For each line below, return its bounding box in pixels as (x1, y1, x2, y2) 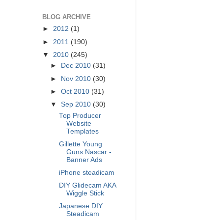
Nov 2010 (61, 75, 93, 82)
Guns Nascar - (66, 148, 111, 156)
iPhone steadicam (58, 168, 114, 176)
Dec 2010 (61, 62, 93, 70)
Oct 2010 (61, 87, 92, 95)
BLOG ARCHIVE (42, 13, 91, 21)
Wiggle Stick (66, 189, 104, 197)
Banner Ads (66, 156, 102, 164)
